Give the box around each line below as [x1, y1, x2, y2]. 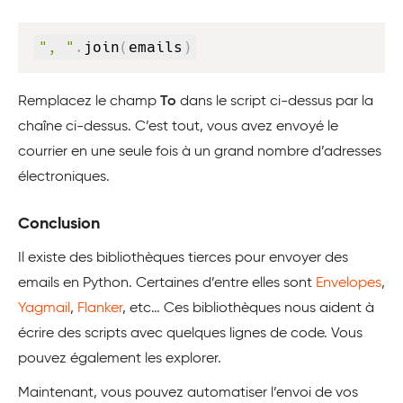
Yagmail [18, 301, 70, 316]
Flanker [77, 301, 122, 316]
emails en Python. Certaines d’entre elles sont [18, 276, 316, 291]
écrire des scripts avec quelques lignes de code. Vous [18, 327, 363, 341]
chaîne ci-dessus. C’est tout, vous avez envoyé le [18, 120, 338, 134]
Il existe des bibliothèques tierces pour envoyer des [18, 251, 348, 265]
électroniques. [18, 170, 110, 184]
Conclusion [18, 216, 100, 232]
